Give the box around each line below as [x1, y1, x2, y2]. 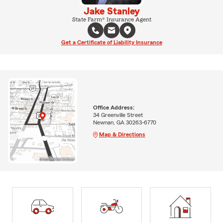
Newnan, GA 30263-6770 [93, 119, 156, 125]
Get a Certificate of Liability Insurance [61, 39, 162, 45]
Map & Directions [99, 131, 145, 137]
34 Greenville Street [93, 111, 143, 118]
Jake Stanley [83, 6, 140, 16]
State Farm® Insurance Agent [72, 16, 151, 22]
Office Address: [93, 104, 134, 111]
